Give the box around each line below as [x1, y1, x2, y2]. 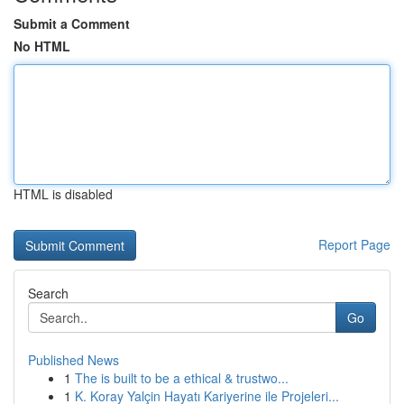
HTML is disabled [14, 185, 113, 203]
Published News [28, 351, 119, 369]
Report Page [318, 235, 390, 253]
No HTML [14, 37, 70, 55]
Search [28, 284, 69, 302]
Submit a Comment [14, 14, 130, 32]
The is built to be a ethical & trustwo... [75, 369, 289, 387]
